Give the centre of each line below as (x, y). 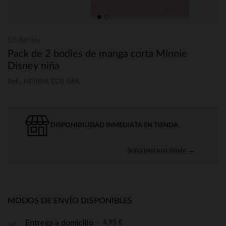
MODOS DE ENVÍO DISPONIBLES (70, 201)
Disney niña (34, 66)
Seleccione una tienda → (161, 150)
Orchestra (24, 40)
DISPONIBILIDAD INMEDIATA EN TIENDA (114, 125)
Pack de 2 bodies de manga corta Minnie (97, 54)
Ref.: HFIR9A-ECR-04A (43, 81)
